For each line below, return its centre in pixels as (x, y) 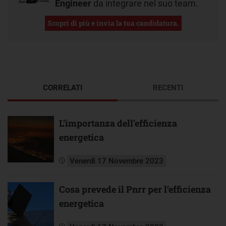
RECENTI (168, 88)
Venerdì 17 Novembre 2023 (117, 161)
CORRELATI (63, 88)
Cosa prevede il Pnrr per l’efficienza (135, 189)
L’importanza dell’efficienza (118, 123)
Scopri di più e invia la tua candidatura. (113, 23)
